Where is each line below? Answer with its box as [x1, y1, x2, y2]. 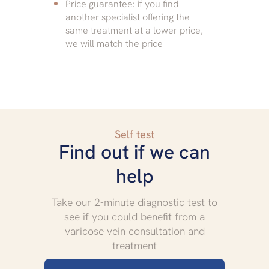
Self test [115, 127, 154, 141]
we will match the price [65, 37, 163, 50]
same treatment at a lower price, [65, 23, 203, 37]
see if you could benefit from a [64, 209, 205, 223]
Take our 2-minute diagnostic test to [52, 195, 217, 209]
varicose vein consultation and [64, 223, 205, 238]
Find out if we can [59, 139, 210, 165]
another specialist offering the [65, 10, 190, 23]
